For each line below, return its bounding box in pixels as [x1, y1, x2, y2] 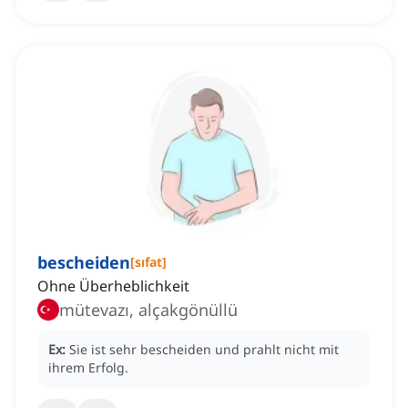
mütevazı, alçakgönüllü [59, 299, 238, 321]
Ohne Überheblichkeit [37, 276, 189, 297]
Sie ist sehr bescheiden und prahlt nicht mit [69, 341, 339, 359]
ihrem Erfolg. [48, 359, 128, 377]
